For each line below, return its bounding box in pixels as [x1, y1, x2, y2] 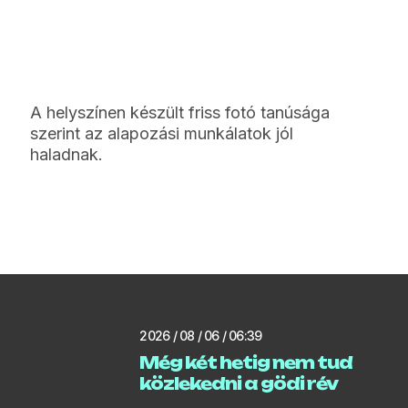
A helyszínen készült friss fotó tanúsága [30, 102, 331, 122]
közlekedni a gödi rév [139, 372, 339, 393]
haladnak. [30, 144, 104, 164]
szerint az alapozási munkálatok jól [30, 123, 294, 143]
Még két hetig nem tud [139, 352, 353, 372]
